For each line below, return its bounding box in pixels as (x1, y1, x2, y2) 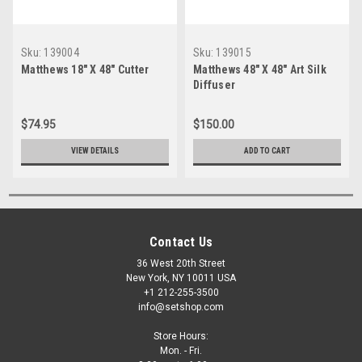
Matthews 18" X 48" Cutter (21, 62, 149, 76)
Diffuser (193, 78, 235, 91)
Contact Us (149, 234, 213, 250)
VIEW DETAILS (71, 145, 119, 155)
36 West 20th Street (137, 257, 225, 269)
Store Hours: (154, 330, 208, 342)
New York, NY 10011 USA (126, 271, 236, 284)
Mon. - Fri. (160, 344, 202, 356)
